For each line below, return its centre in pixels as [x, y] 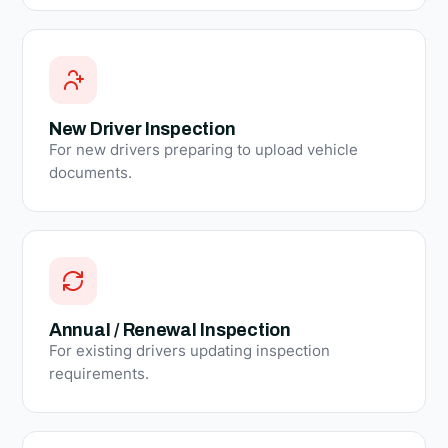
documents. [90, 172]
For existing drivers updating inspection [189, 350]
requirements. [99, 373]
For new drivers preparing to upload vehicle [203, 149]
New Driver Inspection [142, 128]
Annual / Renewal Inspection [170, 329]
